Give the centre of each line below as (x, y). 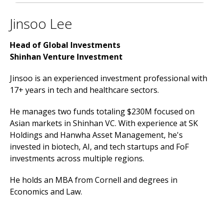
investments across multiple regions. (77, 158)
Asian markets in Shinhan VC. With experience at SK (104, 123)
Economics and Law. (46, 192)
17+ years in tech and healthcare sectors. (84, 90)
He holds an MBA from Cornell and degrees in (94, 180)
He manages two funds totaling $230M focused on (102, 111)
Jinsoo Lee (41, 23)
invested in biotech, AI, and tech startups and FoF (99, 147)
